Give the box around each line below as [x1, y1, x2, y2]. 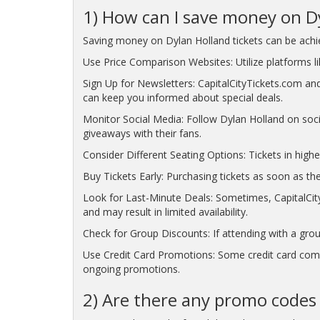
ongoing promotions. [82, 262, 180, 276]
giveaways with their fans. [82, 126, 201, 141]
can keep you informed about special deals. [82, 91, 283, 105]
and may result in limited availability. [82, 205, 248, 219]
